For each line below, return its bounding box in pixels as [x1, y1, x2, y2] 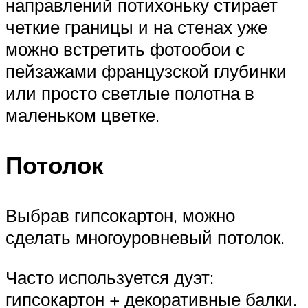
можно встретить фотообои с [5, 37, 245, 60]
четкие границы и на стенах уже [5, 15, 267, 38]
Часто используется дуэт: [5, 265, 214, 288]
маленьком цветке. [5, 103, 159, 126]
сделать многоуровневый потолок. [5, 226, 285, 249]
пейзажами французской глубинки [5, 59, 287, 82]
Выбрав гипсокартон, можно [5, 204, 235, 227]
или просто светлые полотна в [5, 81, 254, 104]
